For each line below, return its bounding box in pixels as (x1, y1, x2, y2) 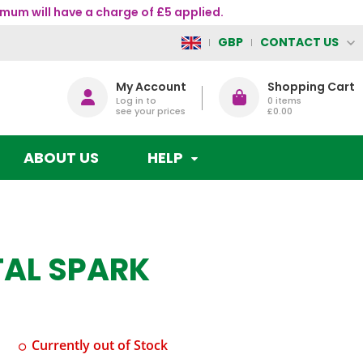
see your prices (116, 104, 186, 117)
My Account (116, 78, 186, 95)
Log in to (116, 93, 156, 107)
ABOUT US (23, 147, 100, 168)
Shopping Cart (267, 78, 355, 95)
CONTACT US (259, 33, 339, 50)
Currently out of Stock (32, 336, 169, 354)
